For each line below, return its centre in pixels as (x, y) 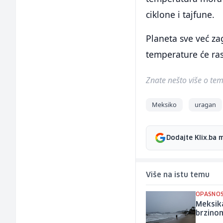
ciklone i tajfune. (180, 15)
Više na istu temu (178, 175)
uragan (206, 105)
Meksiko (165, 105)
